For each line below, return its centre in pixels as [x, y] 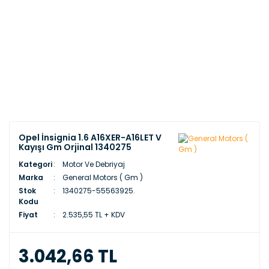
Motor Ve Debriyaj [93, 164]
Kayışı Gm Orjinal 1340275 [75, 147]
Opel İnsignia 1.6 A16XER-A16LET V [90, 138]
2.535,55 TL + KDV [93, 215]
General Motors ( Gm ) [102, 177]
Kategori [35, 164]
